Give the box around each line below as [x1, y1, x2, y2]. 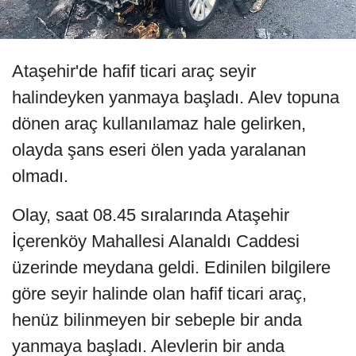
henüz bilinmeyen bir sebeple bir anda [12, 310, 302, 331]
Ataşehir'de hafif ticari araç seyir [12, 61, 256, 82]
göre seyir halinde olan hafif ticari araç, [12, 284, 307, 304]
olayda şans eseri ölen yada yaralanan [12, 140, 306, 161]
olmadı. [12, 166, 68, 187]
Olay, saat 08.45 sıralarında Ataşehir [12, 205, 289, 226]
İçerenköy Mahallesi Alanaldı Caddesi [12, 231, 300, 252]
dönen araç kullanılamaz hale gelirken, [12, 114, 306, 134]
